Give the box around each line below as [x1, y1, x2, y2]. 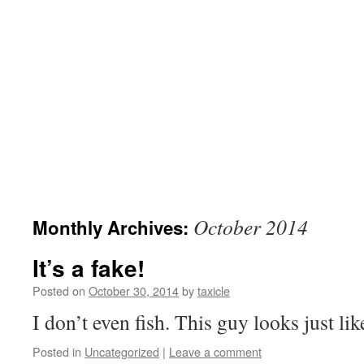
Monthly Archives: [32, 214, 193, 241]
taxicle [197, 282, 230, 300]
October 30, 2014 [89, 282, 179, 300]
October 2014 [193, 213, 308, 241]
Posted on [32, 282, 85, 300]
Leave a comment [169, 343, 262, 361]
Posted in [32, 343, 81, 361]
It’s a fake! [32, 251, 145, 285]
